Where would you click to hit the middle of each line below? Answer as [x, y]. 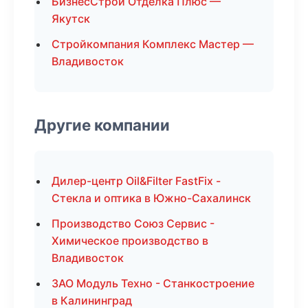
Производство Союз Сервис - [133, 223]
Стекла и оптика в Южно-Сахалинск [151, 198]
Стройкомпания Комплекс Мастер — [153, 44]
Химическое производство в [130, 241]
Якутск [71, 19]
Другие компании [102, 125]
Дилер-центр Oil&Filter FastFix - [136, 181]
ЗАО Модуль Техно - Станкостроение [153, 283]
